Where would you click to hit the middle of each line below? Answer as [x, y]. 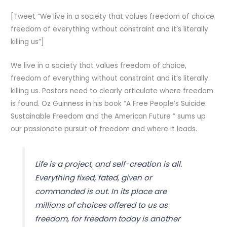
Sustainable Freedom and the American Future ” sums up [108, 116]
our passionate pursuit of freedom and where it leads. [104, 129]
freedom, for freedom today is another [107, 218]
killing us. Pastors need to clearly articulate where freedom [112, 91]
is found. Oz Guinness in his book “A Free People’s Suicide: [109, 103]
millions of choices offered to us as [101, 205]
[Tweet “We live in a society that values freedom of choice [113, 17]
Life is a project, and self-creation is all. [108, 164]
